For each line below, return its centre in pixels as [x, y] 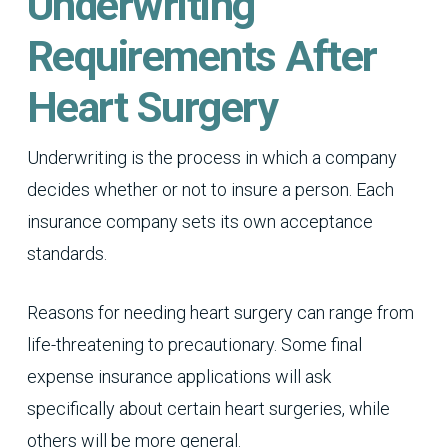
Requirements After [201, 55]
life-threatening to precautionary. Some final [194, 344]
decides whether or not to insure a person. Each [210, 189]
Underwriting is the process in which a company [211, 157]
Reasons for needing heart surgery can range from [220, 312]
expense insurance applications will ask [178, 376]
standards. [66, 253]
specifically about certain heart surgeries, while [208, 408]
